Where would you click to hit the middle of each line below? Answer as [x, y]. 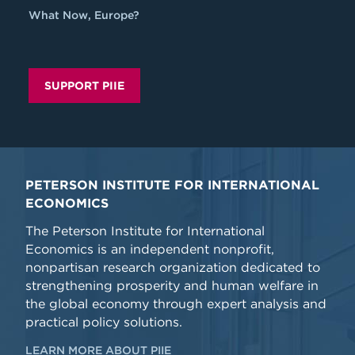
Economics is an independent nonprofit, [150, 249]
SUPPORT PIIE [84, 86]
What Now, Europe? [84, 15]
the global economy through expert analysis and [176, 304]
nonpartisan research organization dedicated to [173, 267]
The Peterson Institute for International [145, 231]
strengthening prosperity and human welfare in [172, 286]
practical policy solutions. [104, 322]
